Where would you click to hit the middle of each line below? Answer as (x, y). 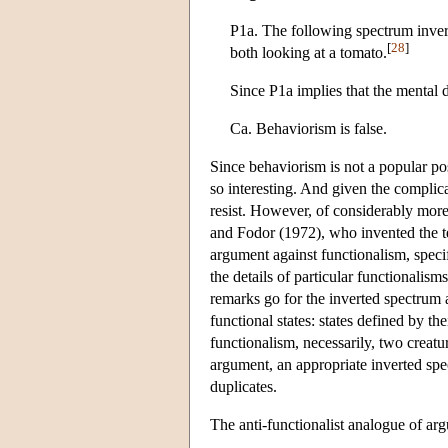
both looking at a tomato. (308, 52)
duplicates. (243, 386)
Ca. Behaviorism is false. (308, 128)
